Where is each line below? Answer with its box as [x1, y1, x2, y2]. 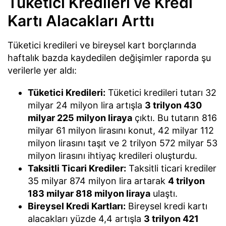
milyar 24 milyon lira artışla [28, 100, 145, 111]
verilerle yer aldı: [8, 65, 77, 76]
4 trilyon [168, 176, 205, 187]
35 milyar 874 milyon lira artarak [28, 176, 168, 187]
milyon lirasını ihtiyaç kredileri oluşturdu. [28, 150, 197, 161]
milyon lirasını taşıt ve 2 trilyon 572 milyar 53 [28, 138, 217, 149]
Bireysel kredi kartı [126, 201, 207, 212]
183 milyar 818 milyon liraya [28, 188, 150, 199]
